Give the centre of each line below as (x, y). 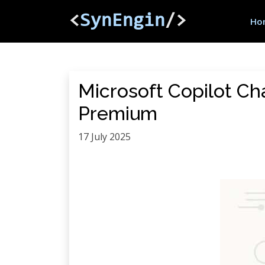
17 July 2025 (104, 137)
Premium (118, 113)
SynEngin (122, 21)
